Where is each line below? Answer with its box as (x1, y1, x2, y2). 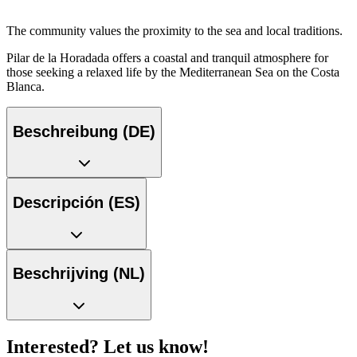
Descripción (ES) (13, 194, 140, 211)
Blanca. (6, 80, 45, 94)
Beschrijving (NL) (13, 265, 145, 283)
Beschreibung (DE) (13, 122, 155, 140)
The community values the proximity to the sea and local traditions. (6, 24, 343, 38)
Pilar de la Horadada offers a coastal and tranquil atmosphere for (6, 51, 328, 65)
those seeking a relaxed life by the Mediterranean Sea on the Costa (6, 65, 339, 80)
